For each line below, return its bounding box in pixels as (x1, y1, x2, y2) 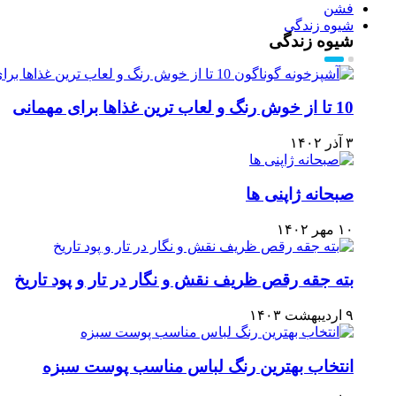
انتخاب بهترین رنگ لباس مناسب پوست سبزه (42, 356, 354, 376)
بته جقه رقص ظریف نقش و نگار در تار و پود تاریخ (14, 270, 354, 290)
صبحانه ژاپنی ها (246, 184, 354, 203)
